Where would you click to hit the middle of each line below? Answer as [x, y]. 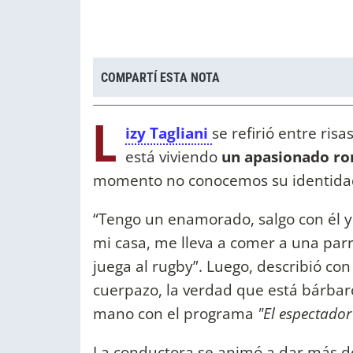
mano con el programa [175, 314]
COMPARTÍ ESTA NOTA [160, 77]
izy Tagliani [169, 133]
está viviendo [173, 157]
